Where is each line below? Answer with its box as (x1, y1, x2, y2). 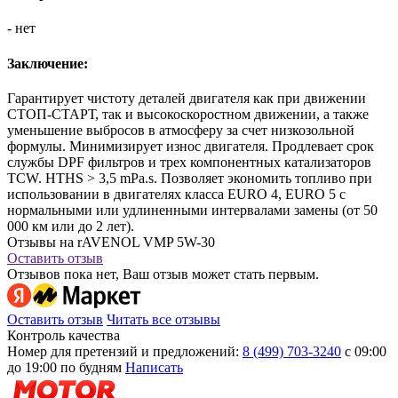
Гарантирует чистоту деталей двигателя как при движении (7, 91, 366, 106)
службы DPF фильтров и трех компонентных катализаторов (7, 155, 371, 170)
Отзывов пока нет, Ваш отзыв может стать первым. (7, 267, 319, 282)
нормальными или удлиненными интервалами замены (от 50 (7, 203, 378, 218)
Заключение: (7, 55, 88, 71)
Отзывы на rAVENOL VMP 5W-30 (7, 235, 215, 250)
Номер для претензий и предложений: (7, 344, 239, 359)
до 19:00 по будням (7, 360, 122, 375)
